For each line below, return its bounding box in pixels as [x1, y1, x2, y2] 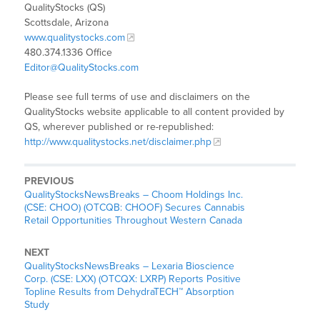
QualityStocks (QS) [24, 1, 106, 14]
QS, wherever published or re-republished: [24, 121, 214, 134]
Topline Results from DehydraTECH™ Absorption [24, 286, 235, 299]
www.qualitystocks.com [24, 31, 126, 44]
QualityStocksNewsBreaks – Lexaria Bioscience [24, 260, 235, 273]
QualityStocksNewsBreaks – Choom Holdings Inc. [24, 189, 244, 201]
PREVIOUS [24, 175, 74, 188]
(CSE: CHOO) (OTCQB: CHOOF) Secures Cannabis [24, 201, 246, 214]
